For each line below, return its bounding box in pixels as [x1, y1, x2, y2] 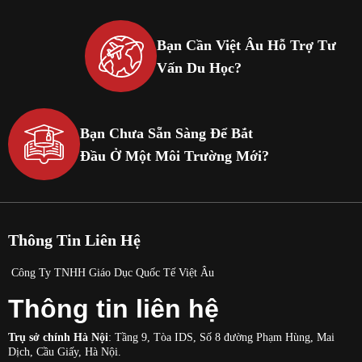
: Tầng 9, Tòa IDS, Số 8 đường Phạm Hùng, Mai [108, 331, 335, 343]
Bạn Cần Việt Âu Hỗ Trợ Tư [157, 36, 337, 53]
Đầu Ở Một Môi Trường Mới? [80, 147, 269, 164]
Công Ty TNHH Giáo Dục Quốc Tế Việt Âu [8, 267, 214, 279]
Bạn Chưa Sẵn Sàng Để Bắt [80, 124, 253, 141]
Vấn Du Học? [157, 59, 242, 76]
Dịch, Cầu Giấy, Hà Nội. [8, 346, 121, 358]
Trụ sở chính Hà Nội [8, 331, 108, 343]
